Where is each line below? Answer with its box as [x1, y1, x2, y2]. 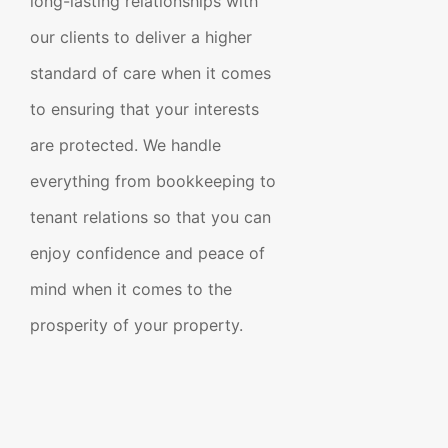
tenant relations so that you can [29, 207, 271, 227]
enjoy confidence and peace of [29, 243, 265, 263]
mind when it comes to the [29, 279, 232, 299]
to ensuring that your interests [29, 99, 259, 119]
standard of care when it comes [29, 63, 271, 83]
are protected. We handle [29, 135, 221, 155]
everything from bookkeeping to [29, 171, 276, 191]
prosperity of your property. [29, 315, 243, 335]
